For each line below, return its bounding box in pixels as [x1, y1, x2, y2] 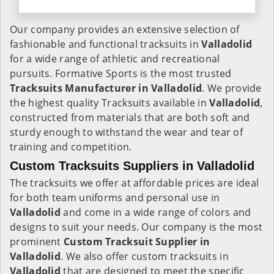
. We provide [202, 81, 262, 95]
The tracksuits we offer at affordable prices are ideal [10, 176, 259, 190]
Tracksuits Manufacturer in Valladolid [10, 81, 202, 95]
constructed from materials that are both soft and [10, 111, 250, 124]
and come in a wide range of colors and [61, 206, 251, 219]
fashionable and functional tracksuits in [10, 37, 202, 51]
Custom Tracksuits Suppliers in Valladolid [10, 159, 254, 172]
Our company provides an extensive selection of [10, 23, 240, 36]
